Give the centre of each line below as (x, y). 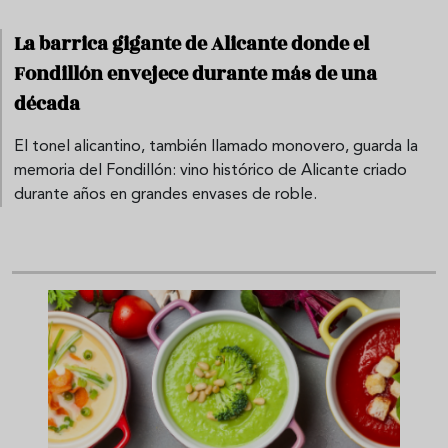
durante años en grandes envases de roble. (165, 195)
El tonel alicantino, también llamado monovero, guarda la (216, 147)
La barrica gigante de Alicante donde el (191, 44)
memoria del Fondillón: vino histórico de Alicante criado (210, 171)
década (47, 104)
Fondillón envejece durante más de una (195, 74)
